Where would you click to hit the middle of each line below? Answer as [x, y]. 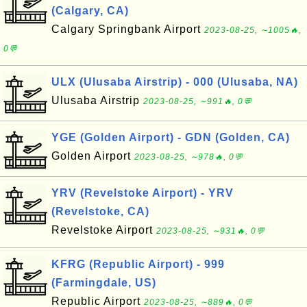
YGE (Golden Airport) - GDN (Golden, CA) [171, 137]
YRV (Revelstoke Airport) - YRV [143, 193]
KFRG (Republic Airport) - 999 [138, 264]
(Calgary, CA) [90, 11]
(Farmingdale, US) [104, 283]
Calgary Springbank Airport [128, 29]
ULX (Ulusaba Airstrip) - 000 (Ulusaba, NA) [175, 82]
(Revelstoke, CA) [100, 211]
